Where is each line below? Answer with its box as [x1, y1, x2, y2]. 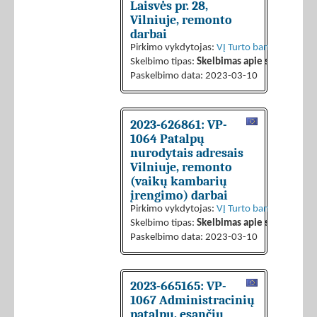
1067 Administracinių [130, 293, 255, 308]
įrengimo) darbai [130, 188, 228, 203]
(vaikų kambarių [130, 174, 227, 189]
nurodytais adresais [130, 146, 243, 161]
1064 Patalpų [130, 132, 204, 146]
